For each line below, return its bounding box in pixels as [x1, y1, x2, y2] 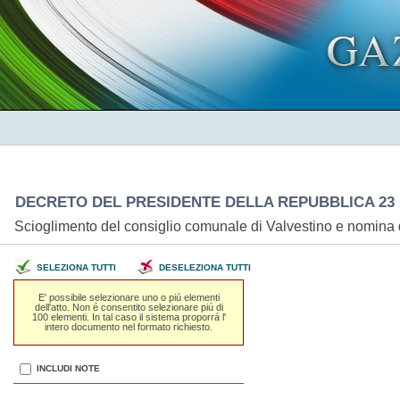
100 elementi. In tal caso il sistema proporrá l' [31, 311, 226, 322]
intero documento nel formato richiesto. [45, 321, 213, 332]
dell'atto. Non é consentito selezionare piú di [34, 301, 223, 312]
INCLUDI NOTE [34, 362, 101, 373]
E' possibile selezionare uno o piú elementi [37, 291, 220, 303]
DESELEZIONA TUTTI [158, 262, 251, 272]
